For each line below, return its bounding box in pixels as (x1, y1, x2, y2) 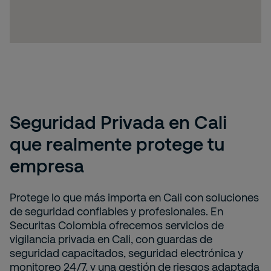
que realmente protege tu (10, 132, 224, 155)
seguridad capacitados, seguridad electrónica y (10, 246, 243, 260)
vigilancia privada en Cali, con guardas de (10, 232, 212, 246)
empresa (10, 154, 84, 177)
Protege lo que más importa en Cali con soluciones (10, 191, 259, 204)
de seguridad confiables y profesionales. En (10, 204, 223, 218)
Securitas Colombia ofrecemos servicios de (10, 218, 224, 232)
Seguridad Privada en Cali (10, 111, 227, 133)
